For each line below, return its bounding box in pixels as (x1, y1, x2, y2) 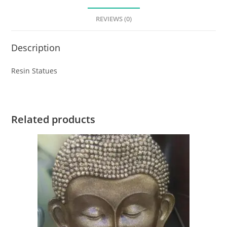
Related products (11, 112, 96, 126)
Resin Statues (11, 65, 58, 75)
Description (11, 41, 61, 54)
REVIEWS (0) (95, 14, 132, 23)
